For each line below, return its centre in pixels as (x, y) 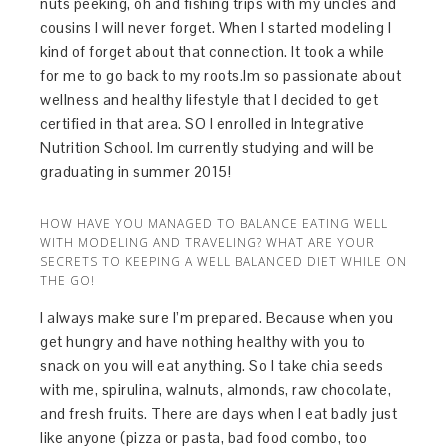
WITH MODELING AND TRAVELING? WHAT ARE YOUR (208, 242)
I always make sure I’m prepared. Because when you (217, 317)
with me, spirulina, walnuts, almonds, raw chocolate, (216, 389)
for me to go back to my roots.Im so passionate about (221, 75)
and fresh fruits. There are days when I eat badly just (219, 413)
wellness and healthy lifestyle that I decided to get (209, 99)
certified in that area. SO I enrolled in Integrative (202, 123)
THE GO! (68, 280)
